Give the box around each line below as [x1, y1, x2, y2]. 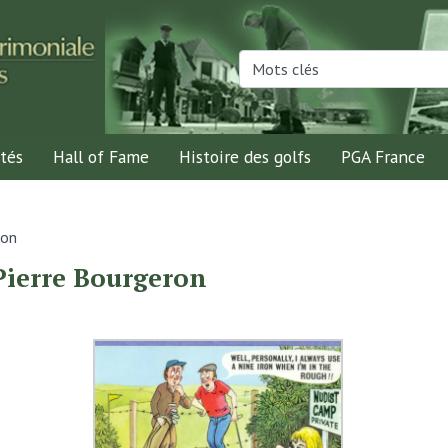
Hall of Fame [53, 145, 149, 168]
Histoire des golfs [179, 145, 311, 168]
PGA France [341, 145, 425, 168]
